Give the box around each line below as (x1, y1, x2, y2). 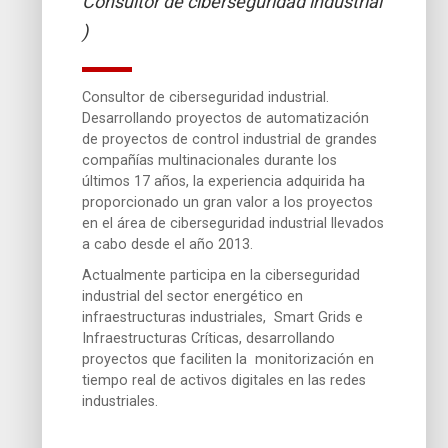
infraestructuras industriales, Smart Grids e (82, 308, 364, 326)
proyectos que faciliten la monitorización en (82, 350, 375, 368)
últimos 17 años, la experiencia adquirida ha (82, 172, 366, 190)
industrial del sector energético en (82, 287, 304, 305)
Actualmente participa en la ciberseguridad (82, 266, 361, 284)
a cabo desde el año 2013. (82, 235, 254, 253)
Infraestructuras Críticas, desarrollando (82, 329, 336, 347)
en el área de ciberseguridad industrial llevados (82, 214, 385, 232)
